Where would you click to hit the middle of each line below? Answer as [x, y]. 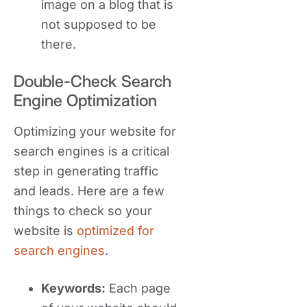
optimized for [115, 231]
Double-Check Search [93, 81]
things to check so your [83, 211]
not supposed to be [99, 24]
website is [45, 231]
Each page [138, 288]
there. [59, 44]
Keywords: [73, 288]
